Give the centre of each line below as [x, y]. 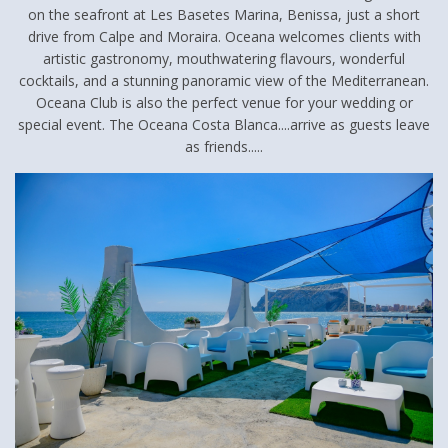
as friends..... [224, 146]
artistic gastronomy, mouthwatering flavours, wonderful [224, 58]
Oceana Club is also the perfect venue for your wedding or [224, 102]
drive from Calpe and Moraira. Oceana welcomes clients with [224, 36]
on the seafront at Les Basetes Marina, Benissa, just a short [224, 14]
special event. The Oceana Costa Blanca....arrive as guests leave [224, 124]
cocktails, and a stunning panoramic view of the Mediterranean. [224, 80]
